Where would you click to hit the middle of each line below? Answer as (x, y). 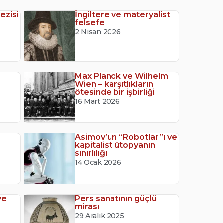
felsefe (90, 23)
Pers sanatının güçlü (116, 199)
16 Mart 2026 (97, 101)
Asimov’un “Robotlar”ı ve (126, 137)
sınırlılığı (91, 153)
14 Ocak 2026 (98, 163)
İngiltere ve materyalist (123, 15)
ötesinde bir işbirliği (115, 92)
